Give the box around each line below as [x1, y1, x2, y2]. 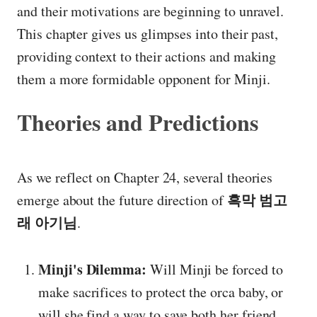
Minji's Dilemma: [38, 258, 147, 279]
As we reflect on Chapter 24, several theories [17, 167, 273, 187]
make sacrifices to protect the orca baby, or [38, 282, 284, 301]
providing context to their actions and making [17, 47, 277, 67]
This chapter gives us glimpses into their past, [17, 24, 279, 44]
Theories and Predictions [17, 105, 258, 139]
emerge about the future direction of [17, 190, 227, 209]
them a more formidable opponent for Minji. [17, 69, 270, 89]
